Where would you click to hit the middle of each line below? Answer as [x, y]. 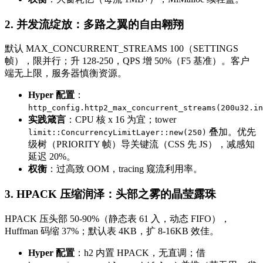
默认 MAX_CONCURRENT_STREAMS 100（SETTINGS [122, 49]
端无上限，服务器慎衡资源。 [66, 73]
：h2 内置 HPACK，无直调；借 [140, 252]
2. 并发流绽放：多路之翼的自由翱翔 [94, 24]
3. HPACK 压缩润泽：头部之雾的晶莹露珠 [110, 194]
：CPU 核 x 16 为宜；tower [121, 120]
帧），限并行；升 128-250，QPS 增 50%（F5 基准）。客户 [127, 61]
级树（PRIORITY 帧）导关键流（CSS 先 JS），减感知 [141, 144]
